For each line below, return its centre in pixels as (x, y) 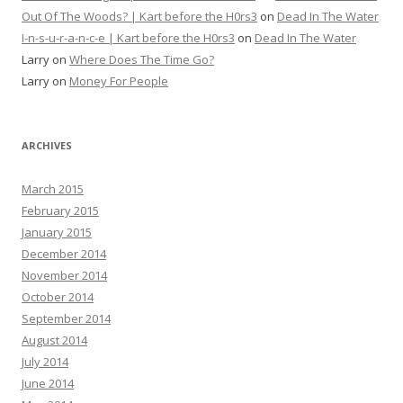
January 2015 (57, 232)
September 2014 (66, 318)
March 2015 (53, 189)
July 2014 (45, 362)
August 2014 (54, 340)
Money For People (119, 81)
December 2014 (64, 254)
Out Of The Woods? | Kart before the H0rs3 (139, 16)
